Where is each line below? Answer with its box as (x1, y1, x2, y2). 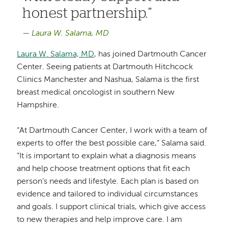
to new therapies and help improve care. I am (17, 216, 183, 224)
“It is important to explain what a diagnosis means (17, 152, 196, 161)
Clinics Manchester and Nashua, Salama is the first (17, 76, 199, 84)
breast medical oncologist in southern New (17, 89, 175, 97)
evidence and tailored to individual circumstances (17, 190, 198, 199)
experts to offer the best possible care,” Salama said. (17, 139, 207, 148)
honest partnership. (22, 7, 148, 21)
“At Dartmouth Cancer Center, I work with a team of (17, 127, 208, 135)
